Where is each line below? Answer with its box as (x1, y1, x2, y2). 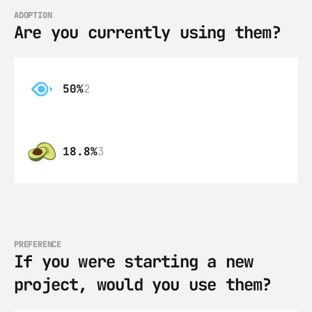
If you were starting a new (14, 251, 253, 272)
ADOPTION (14, 10, 52, 21)
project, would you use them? (14, 274, 272, 295)
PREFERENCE (14, 239, 61, 250)
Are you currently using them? (14, 22, 281, 43)
